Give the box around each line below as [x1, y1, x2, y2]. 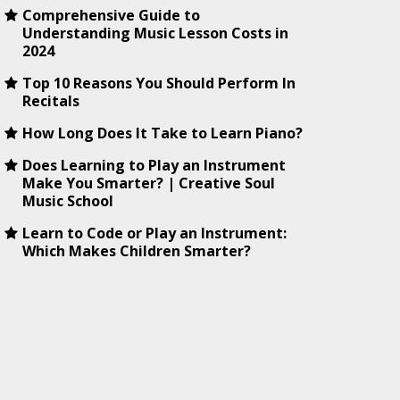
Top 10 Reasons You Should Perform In [22, 73, 296, 93]
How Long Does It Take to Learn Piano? [22, 123, 304, 143]
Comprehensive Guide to [22, 5, 201, 25]
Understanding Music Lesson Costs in [22, 23, 289, 43]
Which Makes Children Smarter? [22, 241, 252, 261]
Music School [22, 191, 114, 211]
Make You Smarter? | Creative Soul [22, 173, 276, 193]
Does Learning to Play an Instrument [22, 155, 287, 175]
